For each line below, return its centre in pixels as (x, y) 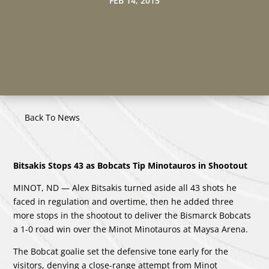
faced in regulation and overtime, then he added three (124, 201)
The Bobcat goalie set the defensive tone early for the (121, 251)
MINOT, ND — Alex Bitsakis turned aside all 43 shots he (125, 187)
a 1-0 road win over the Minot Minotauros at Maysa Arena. (131, 229)
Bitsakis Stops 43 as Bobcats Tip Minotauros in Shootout (131, 165)
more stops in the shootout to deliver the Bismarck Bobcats (132, 215)
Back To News (53, 117)
